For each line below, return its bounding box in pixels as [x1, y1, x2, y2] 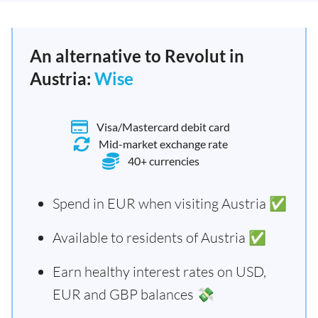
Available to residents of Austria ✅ [53, 229, 266, 246]
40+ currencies [127, 154, 199, 168]
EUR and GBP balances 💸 [53, 285, 214, 303]
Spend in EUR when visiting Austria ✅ [53, 194, 287, 212]
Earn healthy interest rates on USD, [53, 263, 266, 280]
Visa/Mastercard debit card [97, 120, 230, 133]
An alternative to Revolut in [30, 45, 244, 66]
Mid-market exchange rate [99, 137, 228, 150]
